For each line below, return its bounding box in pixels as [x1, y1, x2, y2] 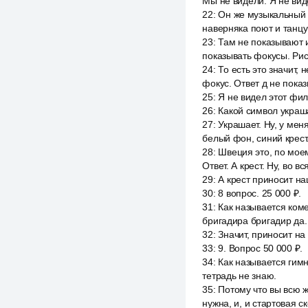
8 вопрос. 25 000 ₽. [218, 188, 302, 199]
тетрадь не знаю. [202, 270, 276, 281]
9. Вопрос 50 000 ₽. [218, 243, 303, 254]
